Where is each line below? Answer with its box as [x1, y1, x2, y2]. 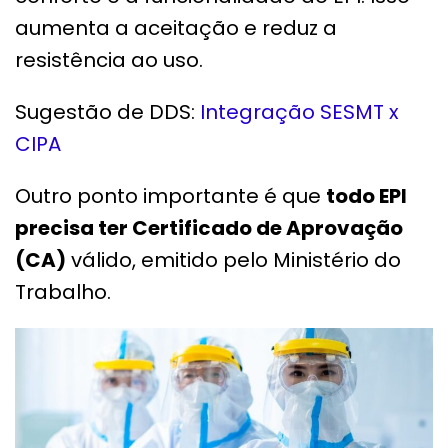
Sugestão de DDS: [15, 97, 200, 126]
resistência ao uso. [15, 45, 203, 74]
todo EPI [326, 181, 407, 210]
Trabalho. [15, 277, 111, 306]
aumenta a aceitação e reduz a [15, 13, 337, 42]
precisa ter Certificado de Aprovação [15, 213, 403, 242]
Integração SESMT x [200, 97, 399, 126]
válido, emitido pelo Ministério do [66, 245, 401, 274]
